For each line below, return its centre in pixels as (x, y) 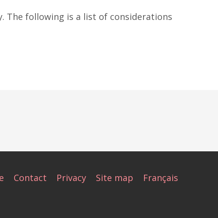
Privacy (71, 178)
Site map (115, 178)
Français (161, 178)
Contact (30, 178)
